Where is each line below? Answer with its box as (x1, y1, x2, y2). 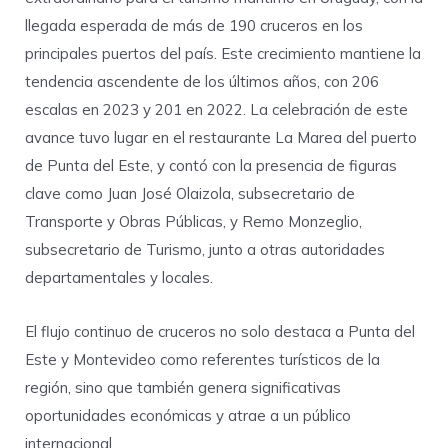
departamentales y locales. (25, 268, 213, 288)
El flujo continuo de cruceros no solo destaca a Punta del (25, 322, 415, 342)
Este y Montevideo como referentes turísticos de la (25, 350, 380, 370)
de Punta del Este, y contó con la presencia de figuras (25, 156, 397, 176)
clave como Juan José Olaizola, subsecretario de (25, 184, 355, 204)
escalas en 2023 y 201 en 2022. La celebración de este (25, 100, 408, 120)
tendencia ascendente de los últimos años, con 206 (25, 72, 379, 92)
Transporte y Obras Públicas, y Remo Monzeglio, (25, 212, 362, 232)
